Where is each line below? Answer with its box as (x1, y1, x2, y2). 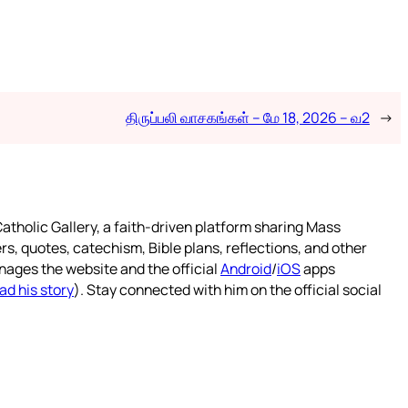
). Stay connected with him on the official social (74, 279, 382, 300)
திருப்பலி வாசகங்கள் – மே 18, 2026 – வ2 (125, 107, 370, 127)
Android (220, 258, 271, 279)
